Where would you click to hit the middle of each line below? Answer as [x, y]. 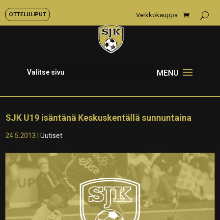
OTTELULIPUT [27, 14]
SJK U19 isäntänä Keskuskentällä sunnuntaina [99, 118]
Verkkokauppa [157, 15]
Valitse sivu [45, 72]
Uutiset [52, 136]
